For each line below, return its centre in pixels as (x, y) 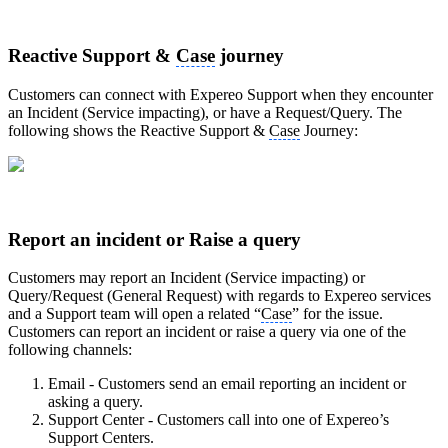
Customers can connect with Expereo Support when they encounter (220, 94)
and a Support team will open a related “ (134, 314)
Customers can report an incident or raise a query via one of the (207, 332)
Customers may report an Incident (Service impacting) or (186, 278)
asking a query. (95, 402)
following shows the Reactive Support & (138, 130)
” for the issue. (337, 314)
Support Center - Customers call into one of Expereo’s (218, 420)
